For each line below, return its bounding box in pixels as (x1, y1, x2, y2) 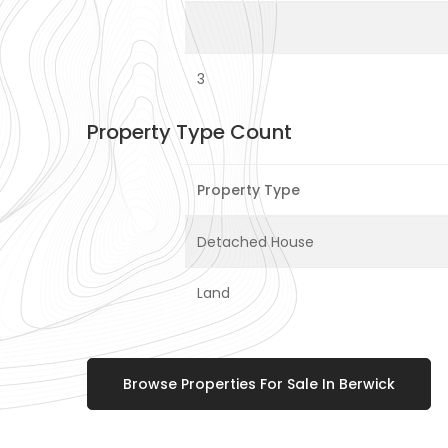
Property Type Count (87, 118, 292, 147)
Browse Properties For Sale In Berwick (123, 374, 395, 395)
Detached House (197, 232, 314, 253)
